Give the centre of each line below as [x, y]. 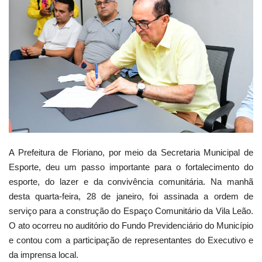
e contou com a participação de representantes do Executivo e [131, 240]
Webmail [28, 26]
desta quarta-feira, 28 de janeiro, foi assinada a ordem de [131, 196]
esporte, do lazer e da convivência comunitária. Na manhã [131, 181]
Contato [27, 56]
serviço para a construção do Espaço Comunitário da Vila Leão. [131, 211]
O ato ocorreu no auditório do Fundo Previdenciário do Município [131, 225]
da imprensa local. [44, 254]
